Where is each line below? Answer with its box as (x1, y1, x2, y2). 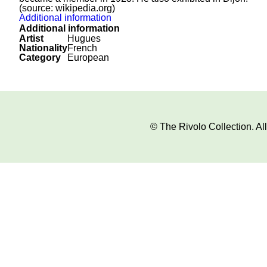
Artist (19, 33, 44, 44)
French (67, 43, 97, 53)
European (67, 52, 109, 63)
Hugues (67, 33, 101, 44)
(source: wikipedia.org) (19, 3, 115, 13)
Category (19, 52, 61, 63)
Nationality (19, 43, 67, 53)
